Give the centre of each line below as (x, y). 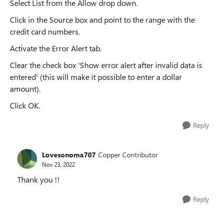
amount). (25, 89)
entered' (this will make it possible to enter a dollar (96, 77)
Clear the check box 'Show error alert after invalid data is (106, 65)
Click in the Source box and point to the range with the (102, 19)
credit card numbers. (45, 31)
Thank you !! (38, 179)
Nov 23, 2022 (58, 164)
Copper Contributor (128, 154)
